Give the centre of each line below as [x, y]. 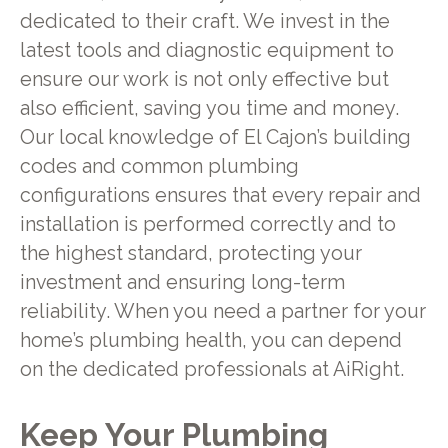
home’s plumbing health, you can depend [210, 341]
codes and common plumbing [159, 167]
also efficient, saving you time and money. [209, 109]
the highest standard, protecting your [190, 254]
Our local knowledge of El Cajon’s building [215, 138]
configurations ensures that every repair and [220, 196]
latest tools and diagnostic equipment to [206, 51]
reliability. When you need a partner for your [222, 312]
